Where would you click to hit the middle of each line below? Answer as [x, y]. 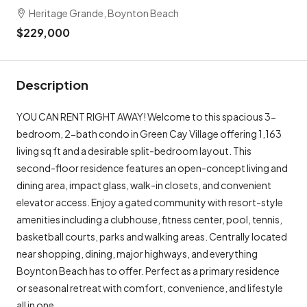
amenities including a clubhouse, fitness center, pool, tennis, [149, 219]
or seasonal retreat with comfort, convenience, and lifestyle [150, 287]
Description [52, 84]
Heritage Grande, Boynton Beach [104, 13]
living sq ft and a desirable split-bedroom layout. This [134, 150]
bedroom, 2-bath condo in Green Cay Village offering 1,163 [149, 133]
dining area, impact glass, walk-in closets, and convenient [144, 185]
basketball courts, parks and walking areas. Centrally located [152, 236]
